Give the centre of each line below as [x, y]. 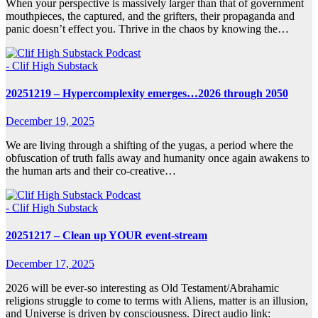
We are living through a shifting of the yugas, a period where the [149, 146]
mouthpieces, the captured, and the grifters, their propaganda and [150, 16]
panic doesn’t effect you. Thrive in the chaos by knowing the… [147, 28]
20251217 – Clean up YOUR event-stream [106, 236]
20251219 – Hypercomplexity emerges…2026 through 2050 [147, 93]
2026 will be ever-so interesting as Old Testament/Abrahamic [142, 287]
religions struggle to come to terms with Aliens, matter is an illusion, [157, 300]
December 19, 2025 [50, 121]
